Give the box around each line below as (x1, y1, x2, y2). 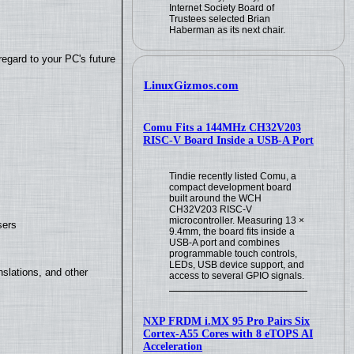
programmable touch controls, (169, 247, 298, 259)
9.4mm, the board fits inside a (169, 225, 296, 237)
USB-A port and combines (169, 236, 281, 248)
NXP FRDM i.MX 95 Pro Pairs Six (143, 314, 311, 327)
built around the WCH (169, 192, 262, 204)
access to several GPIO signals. (169, 269, 305, 281)
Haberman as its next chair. (169, 24, 286, 36)
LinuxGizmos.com (143, 78, 239, 92)
